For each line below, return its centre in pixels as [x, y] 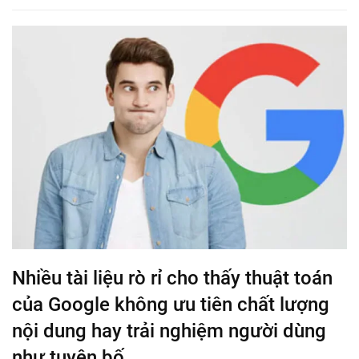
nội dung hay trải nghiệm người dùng [169, 331]
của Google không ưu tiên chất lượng [171, 304]
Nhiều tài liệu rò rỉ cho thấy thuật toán [172, 278]
